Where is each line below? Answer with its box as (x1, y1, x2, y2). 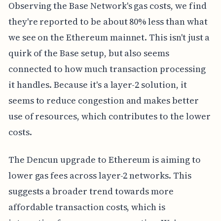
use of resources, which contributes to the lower (8, 110, 211, 123)
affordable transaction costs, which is (8, 201, 165, 214)
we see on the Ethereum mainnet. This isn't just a (8, 31, 210, 44)
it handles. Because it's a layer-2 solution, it (8, 78, 187, 91)
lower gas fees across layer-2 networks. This (8, 169, 191, 182)
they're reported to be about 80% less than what (8, 15, 208, 28)
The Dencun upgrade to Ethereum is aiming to (8, 153, 201, 166)
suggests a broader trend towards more (8, 185, 174, 198)
